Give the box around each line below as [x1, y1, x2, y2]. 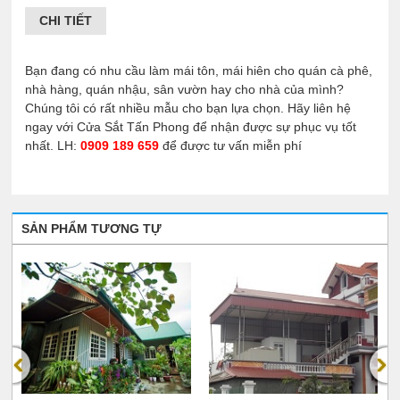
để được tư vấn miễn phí [159, 137, 303, 153]
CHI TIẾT [39, 13, 93, 29]
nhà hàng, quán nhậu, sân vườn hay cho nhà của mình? [25, 81, 345, 96]
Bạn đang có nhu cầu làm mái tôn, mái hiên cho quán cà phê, [25, 62, 373, 78]
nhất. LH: [25, 137, 81, 153]
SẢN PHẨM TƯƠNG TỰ [21, 221, 162, 237]
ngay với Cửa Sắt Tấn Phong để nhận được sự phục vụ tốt [25, 119, 357, 134]
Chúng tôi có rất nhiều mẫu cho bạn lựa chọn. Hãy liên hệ [25, 100, 352, 115]
